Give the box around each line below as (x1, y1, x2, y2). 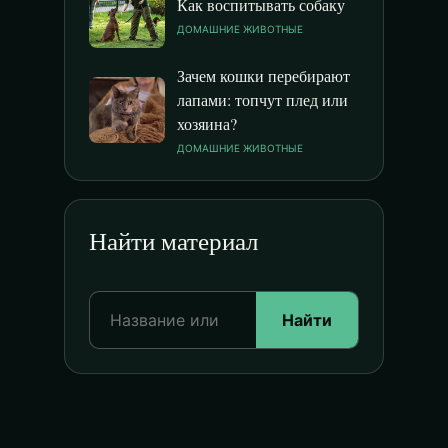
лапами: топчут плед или (177, 89, 348, 110)
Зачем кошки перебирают (177, 65, 350, 86)
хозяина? (177, 113, 237, 134)
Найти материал (89, 224, 258, 257)
